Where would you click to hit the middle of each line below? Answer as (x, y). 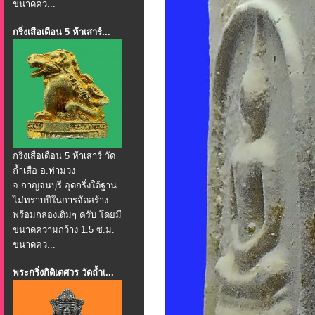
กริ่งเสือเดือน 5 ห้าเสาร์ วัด (64, 156)
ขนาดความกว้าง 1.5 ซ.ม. (64, 230)
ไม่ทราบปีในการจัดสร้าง (60, 200)
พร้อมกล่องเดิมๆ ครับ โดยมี (67, 215)
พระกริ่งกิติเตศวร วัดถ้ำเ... (63, 272)
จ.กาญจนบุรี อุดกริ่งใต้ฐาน (65, 185)
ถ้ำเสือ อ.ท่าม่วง (44, 171)
